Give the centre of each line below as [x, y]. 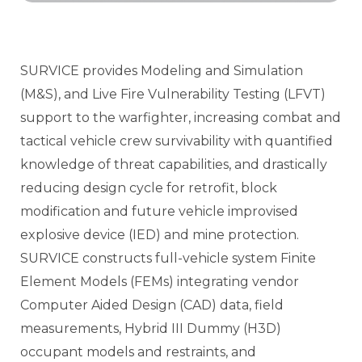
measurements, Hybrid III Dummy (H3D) [151, 328]
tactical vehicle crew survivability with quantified [177, 141]
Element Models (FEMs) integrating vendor [160, 281]
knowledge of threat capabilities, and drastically [174, 164]
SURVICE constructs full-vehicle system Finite [168, 258]
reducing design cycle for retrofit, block [149, 187]
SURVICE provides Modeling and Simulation [162, 70]
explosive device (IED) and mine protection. [160, 234]
